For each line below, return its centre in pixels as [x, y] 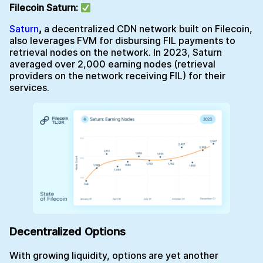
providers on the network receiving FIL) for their [117, 76]
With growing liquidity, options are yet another [114, 255]
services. [31, 88]
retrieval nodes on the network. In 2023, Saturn [116, 53]
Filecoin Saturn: [45, 8]
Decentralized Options [68, 232]
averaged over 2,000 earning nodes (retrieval [112, 64]
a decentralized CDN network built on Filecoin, [148, 29]
